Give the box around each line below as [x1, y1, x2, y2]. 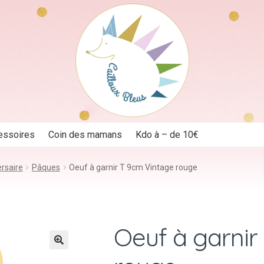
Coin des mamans [48, 129, 123, 141]
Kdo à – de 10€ [136, 129, 199, 141]
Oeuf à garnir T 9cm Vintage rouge [69, 162, 198, 172]
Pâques [31, 162, 60, 172]
